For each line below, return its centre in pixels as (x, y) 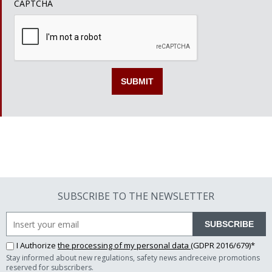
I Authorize (37, 245)
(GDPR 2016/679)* (223, 245)
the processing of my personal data (124, 245)
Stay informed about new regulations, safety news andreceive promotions (133, 258)
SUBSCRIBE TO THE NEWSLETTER (136, 196)
